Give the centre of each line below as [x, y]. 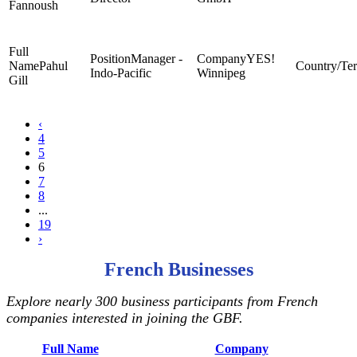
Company [241, 349]
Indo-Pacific [121, 73]
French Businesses [178, 269]
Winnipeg [221, 73]
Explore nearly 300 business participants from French [162, 301]
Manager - [157, 59]
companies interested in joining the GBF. [125, 318]
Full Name [70, 349]
